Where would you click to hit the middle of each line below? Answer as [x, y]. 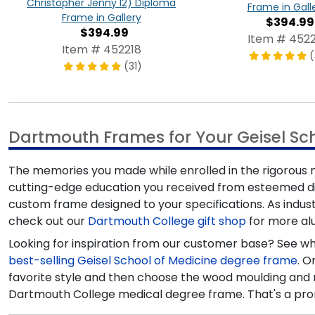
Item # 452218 [101, 49]
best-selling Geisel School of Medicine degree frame [153, 260]
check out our [48, 221]
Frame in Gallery [101, 17]
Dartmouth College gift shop [167, 221]
